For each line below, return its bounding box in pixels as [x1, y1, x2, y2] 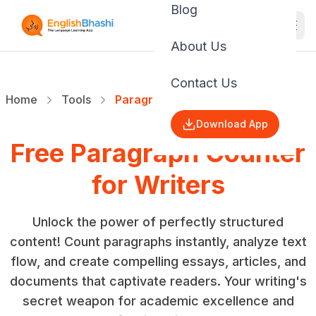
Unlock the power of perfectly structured [32, 214, 284, 229]
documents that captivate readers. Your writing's [9, 274, 307, 288]
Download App [196, 118, 268, 130]
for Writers [91, 169, 225, 200]
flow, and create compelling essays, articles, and [10, 254, 306, 269]
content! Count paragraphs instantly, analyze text [9, 234, 307, 249]
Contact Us [171, 75, 237, 90]
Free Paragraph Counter [11, 138, 305, 169]
